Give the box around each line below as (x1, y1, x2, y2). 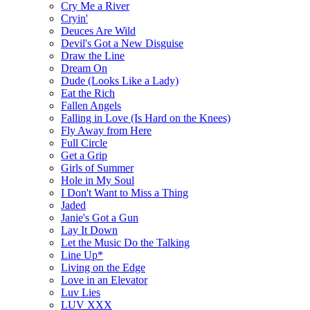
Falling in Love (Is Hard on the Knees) (61, 111, 230, 124)
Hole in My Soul (61, 174, 134, 186)
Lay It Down (61, 224, 118, 236)
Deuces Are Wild (61, 24, 136, 37)
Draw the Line (61, 49, 125, 62)
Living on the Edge (61, 261, 145, 273)
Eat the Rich (61, 86, 115, 99)
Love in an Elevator (61, 273, 147, 286)
